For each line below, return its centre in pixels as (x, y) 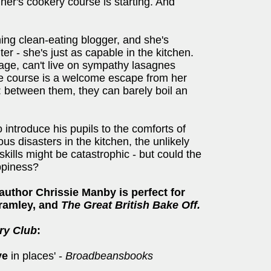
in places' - (35, 256)
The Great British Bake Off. (131, 205)
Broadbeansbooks (108, 256)
